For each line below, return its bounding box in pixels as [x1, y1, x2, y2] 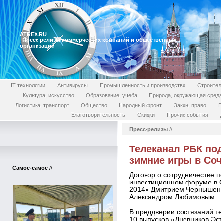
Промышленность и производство [99, 82, 185, 88]
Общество [80, 102, 107, 108]
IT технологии [10, 82, 45, 88]
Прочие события [167, 112, 208, 118]
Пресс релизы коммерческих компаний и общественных [22, 37, 176, 43]
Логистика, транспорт [15, 102, 69, 108]
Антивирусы [57, 82, 88, 88]
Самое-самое [12, 165, 48, 171]
